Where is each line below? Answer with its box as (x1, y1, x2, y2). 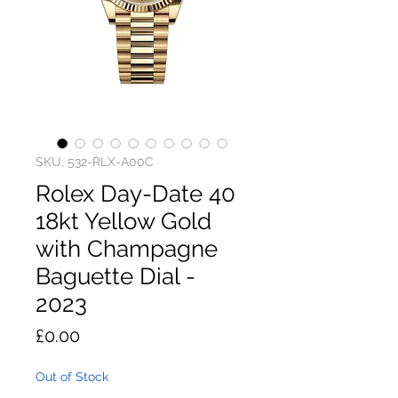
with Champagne (36, 235, 218, 262)
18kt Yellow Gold (36, 208, 211, 235)
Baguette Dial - (36, 263, 195, 290)
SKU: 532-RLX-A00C (36, 155, 154, 169)
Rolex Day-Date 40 (36, 180, 235, 207)
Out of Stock (36, 370, 108, 384)
